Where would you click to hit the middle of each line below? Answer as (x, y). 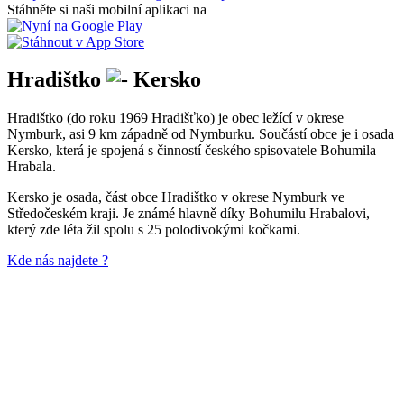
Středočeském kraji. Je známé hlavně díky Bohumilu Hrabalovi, (188, 214)
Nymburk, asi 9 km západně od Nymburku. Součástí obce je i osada (201, 134)
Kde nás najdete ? (58, 261)
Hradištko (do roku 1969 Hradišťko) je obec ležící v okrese (175, 118)
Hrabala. (32, 167)
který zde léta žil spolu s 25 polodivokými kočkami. (154, 230)
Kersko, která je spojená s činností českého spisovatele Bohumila (192, 151)
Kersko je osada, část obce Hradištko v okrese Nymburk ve (176, 197)
